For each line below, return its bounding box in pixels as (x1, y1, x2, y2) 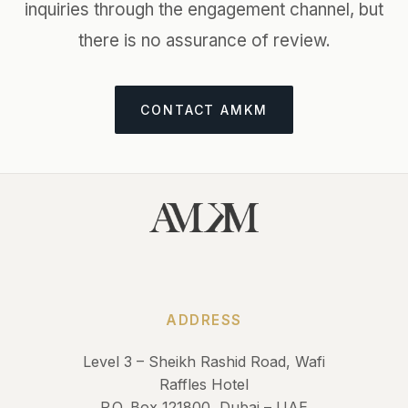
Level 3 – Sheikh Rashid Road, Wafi (83, 352, 325, 371)
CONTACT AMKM (139, 102, 269, 117)
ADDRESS (166, 311, 242, 329)
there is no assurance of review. (77, 30, 331, 51)
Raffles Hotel (159, 374, 249, 393)
